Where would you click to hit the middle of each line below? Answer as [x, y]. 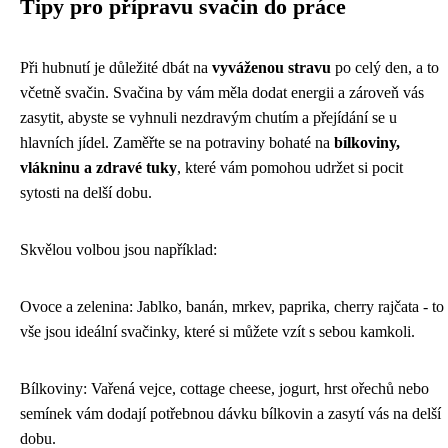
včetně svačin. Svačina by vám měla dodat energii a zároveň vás [222, 92]
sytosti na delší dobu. [86, 192]
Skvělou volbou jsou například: [118, 249]
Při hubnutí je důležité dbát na [116, 67]
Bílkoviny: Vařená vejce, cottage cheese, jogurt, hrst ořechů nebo [224, 388]
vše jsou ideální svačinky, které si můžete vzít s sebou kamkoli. [217, 331]
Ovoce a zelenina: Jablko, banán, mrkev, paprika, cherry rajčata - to [232, 306]
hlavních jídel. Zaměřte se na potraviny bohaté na [177, 142]
